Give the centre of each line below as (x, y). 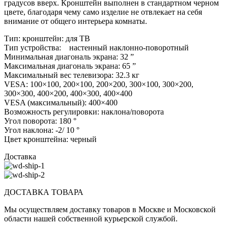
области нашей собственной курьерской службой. (91, 219)
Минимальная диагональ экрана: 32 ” (69, 57)
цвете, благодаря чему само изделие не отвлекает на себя (103, 12)
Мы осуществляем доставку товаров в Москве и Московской (110, 210)
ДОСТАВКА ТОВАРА (44, 192)
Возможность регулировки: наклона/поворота (84, 112)
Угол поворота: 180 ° (40, 121)
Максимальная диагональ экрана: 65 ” (70, 66)
